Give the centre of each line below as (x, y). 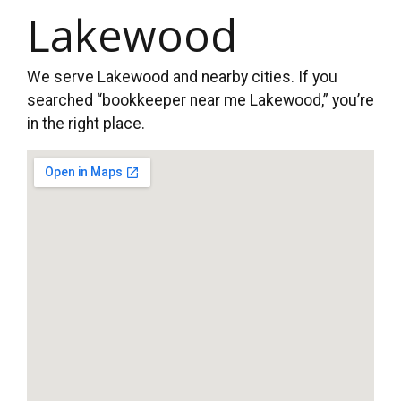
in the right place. (86, 123)
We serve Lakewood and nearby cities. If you (182, 77)
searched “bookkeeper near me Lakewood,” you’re (200, 100)
